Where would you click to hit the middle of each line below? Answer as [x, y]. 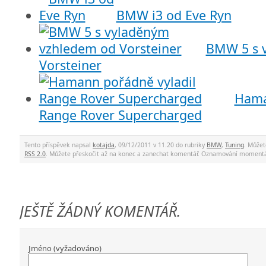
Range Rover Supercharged [120, 115]
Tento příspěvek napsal [58, 145]
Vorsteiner [70, 65]
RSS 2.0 [35, 153]
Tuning [235, 145]
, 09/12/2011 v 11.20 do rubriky [161, 145]
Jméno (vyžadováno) [65, 248]
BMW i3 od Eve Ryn [174, 15]
